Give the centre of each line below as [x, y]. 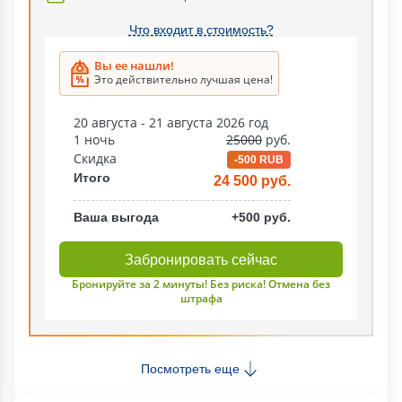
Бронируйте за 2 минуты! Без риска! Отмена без [201, 284]
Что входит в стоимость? [201, 30]
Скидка [95, 158]
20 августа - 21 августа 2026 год [171, 122]
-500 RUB [259, 160]
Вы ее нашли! [134, 66]
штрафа [201, 298]
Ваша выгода [116, 217]
